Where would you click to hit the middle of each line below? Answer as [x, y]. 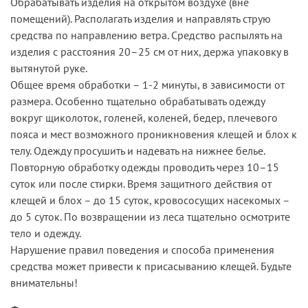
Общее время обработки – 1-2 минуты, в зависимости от [147, 84]
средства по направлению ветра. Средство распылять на [146, 35]
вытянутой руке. [49, 68]
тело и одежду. [46, 233]
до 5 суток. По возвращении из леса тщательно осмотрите [150, 216]
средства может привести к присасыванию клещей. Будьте [151, 266]
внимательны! [44, 282]
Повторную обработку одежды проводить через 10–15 [145, 167]
